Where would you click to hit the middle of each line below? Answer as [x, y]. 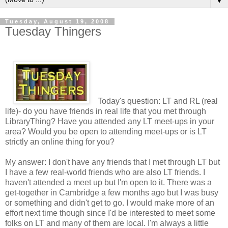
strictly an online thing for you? [60, 142]
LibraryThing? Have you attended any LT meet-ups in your [110, 122]
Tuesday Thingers [53, 32]
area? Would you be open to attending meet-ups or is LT [106, 132]
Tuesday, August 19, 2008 [57, 22]
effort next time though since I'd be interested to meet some [110, 213]
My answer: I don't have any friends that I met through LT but [112, 162]
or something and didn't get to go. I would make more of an [110, 203]
